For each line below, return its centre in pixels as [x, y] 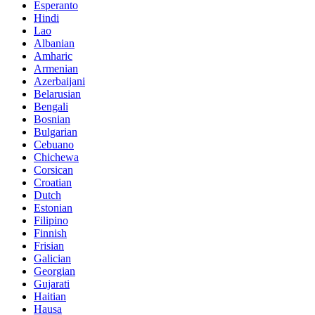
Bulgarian [56, 131]
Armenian [56, 68]
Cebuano [54, 144]
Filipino [51, 220]
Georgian [54, 271]
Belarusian [57, 94]
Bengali [51, 106]
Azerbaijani [59, 81]
